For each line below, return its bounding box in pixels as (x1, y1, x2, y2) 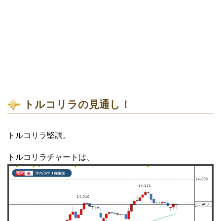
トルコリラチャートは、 (7, 153, 94, 161)
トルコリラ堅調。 (7, 131, 71, 140)
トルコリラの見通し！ (24, 99, 131, 110)
